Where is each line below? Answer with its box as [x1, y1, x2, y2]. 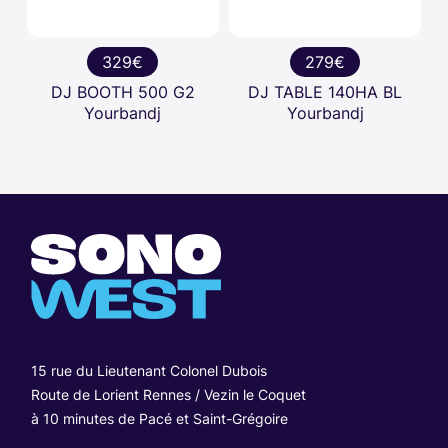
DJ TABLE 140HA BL [248, 82, 403, 103]
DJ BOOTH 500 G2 [50, 82, 195, 103]
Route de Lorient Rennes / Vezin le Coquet [31, 386, 307, 404]
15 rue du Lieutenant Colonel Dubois [31, 362, 268, 380]
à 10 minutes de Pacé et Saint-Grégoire [31, 410, 289, 428]
